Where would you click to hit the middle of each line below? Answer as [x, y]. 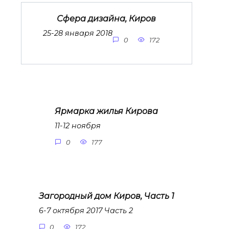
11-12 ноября [78, 126]
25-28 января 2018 [78, 33]
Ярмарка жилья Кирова [106, 111]
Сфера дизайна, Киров [106, 18]
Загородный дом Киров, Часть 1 [106, 196]
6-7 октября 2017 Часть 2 [86, 211]
